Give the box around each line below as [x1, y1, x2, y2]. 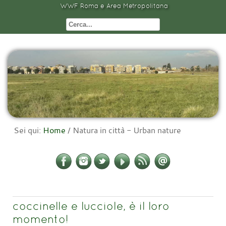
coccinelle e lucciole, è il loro [13, 199, 169, 213]
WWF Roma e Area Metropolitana [60, 2, 168, 10]
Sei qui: [14, 125, 43, 136]
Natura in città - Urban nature [73, 125, 181, 136]
